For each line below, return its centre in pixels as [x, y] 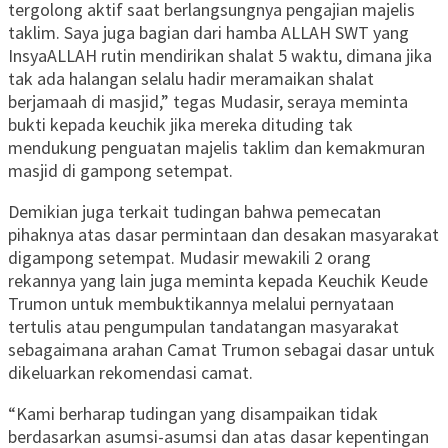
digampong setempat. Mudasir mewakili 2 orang [189, 258]
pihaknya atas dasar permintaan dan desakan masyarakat [223, 235]
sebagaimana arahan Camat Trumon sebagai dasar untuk [221, 350]
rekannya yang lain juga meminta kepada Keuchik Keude [218, 281]
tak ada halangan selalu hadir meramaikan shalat [191, 79]
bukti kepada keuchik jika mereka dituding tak [180, 125]
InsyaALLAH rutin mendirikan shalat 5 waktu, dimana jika [220, 56]
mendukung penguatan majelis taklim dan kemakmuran [216, 148]
